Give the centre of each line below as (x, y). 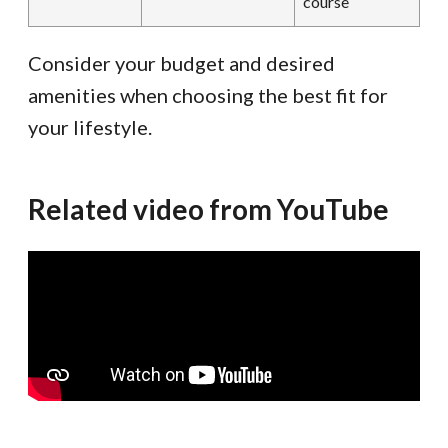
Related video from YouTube (208, 209)
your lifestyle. (90, 127)
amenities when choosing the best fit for (208, 95)
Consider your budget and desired (181, 63)
